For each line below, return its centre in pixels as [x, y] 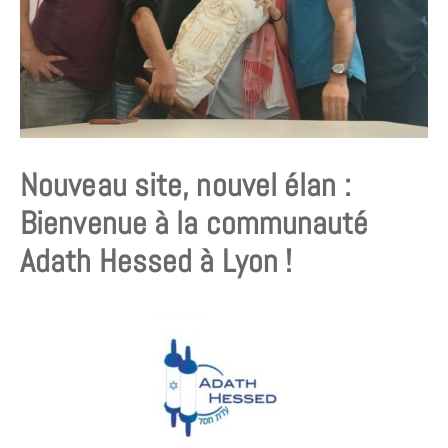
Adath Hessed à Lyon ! [156, 260]
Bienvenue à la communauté [194, 222]
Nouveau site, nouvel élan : [185, 184]
